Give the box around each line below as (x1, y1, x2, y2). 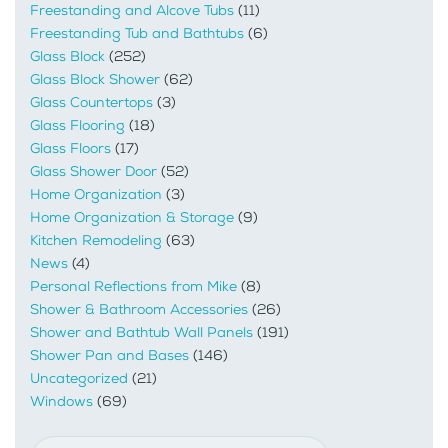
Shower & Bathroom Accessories (30, 300, 248, 320)
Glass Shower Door (30, 162, 157, 182)
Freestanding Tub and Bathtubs (30, 24, 244, 44)
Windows (30, 392, 93, 412)
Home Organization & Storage (30, 208, 234, 228)
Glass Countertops (30, 93, 153, 113)
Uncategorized (30, 369, 128, 389)
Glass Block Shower (30, 70, 160, 90)
